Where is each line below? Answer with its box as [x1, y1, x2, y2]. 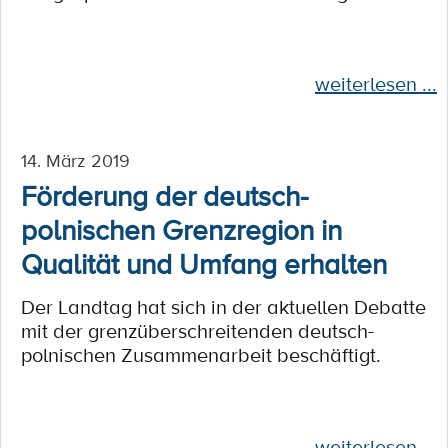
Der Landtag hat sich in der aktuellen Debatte [21, 293, 426, 321]
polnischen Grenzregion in [21, 210, 342, 248]
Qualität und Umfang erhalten [21, 244, 387, 282]
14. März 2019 [21, 148, 130, 172]
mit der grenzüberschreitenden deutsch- [21, 317, 374, 345]
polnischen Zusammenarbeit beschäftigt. [21, 341, 381, 369]
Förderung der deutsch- [21, 176, 308, 214]
